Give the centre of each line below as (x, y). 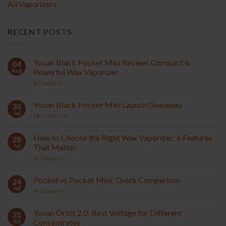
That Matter (55, 147)
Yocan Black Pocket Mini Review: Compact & (112, 63)
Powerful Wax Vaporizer (76, 72)
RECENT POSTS (40, 31)
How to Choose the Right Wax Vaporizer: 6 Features (123, 138)
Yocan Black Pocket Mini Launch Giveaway (108, 105)
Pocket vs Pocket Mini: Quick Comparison (107, 180)
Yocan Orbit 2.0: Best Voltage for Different (108, 213)
